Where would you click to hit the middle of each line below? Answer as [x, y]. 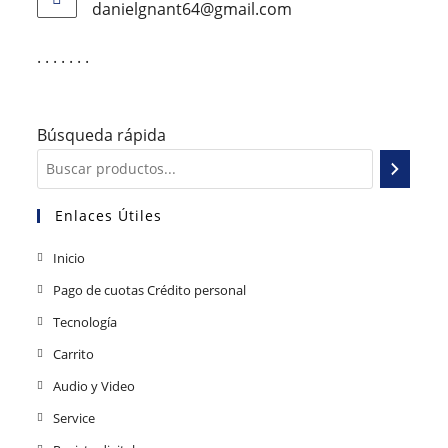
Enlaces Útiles [109, 215]
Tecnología [85, 321]
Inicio [69, 257]
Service [74, 417]
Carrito [74, 353]
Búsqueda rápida [102, 134]
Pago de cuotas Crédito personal [150, 289]
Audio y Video [94, 385]
